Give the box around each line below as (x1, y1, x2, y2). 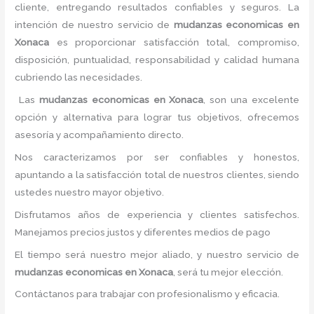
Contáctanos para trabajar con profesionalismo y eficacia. (15, 288, 280, 300)
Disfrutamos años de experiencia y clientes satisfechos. (15, 208, 299, 220)
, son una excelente (203, 94, 300, 106)
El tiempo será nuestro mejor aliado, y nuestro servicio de (15, 248, 299, 260)
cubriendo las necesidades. (15, 71, 143, 83)
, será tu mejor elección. (173, 266, 286, 278)
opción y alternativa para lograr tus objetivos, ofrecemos (15, 111, 299, 123)
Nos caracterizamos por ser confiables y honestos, (15, 151, 299, 163)
